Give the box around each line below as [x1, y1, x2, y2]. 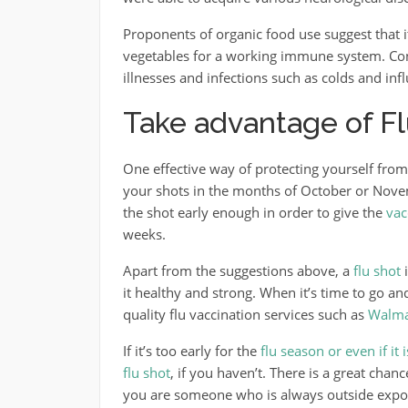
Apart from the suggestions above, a [122, 261, 353, 280]
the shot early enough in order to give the [122, 203, 386, 221]
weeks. [122, 225, 166, 243]
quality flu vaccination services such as [122, 305, 368, 323]
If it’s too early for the [122, 342, 260, 360]
